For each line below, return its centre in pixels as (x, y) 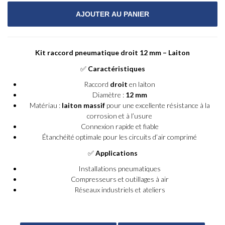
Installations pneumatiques (120, 168)
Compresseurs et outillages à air (120, 179)
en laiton (141, 84)
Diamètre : (109, 95)
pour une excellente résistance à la (157, 105)
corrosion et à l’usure (120, 116)
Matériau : (45, 105)
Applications (116, 153)
